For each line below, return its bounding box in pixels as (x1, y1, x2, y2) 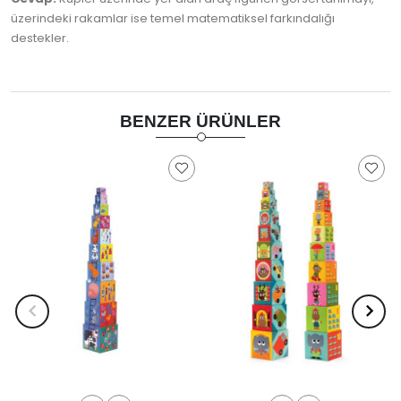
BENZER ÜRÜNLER (120, 112, 281, 132)
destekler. (11, 30, 69, 47)
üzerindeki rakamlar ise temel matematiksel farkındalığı (11, 10, 335, 28)
